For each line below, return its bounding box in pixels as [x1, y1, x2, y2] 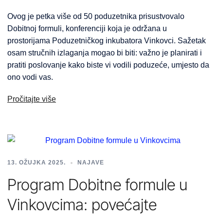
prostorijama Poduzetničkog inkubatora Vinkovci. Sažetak [7, 36, 206, 45]
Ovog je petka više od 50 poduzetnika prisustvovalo [7, 12, 184, 21]
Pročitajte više [7, 95, 56, 104]
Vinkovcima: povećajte [7, 195, 157, 215]
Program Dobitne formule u [7, 175, 187, 195]
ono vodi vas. [7, 73, 53, 82]
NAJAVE [77, 159, 104, 166]
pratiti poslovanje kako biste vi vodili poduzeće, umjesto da [7, 61, 209, 70]
